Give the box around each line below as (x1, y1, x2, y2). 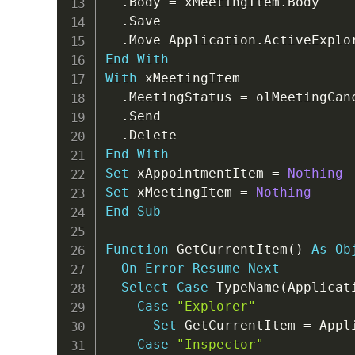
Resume (192, 260, 240, 276)
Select (120, 279, 169, 295)
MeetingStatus (128, 89, 240, 105)
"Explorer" (176, 298, 256, 314)
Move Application (128, 32, 256, 48)
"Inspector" (176, 336, 264, 352)
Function (105, 241, 169, 257)
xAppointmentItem (128, 165, 272, 181)
